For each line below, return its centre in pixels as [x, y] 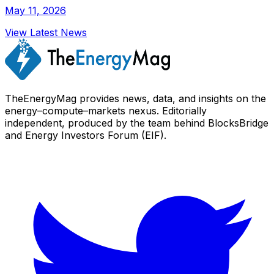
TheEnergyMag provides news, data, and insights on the [135, 98]
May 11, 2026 [35, 10]
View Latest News [46, 32]
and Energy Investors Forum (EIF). [86, 135]
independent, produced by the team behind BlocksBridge [137, 123]
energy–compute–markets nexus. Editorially [106, 110]
